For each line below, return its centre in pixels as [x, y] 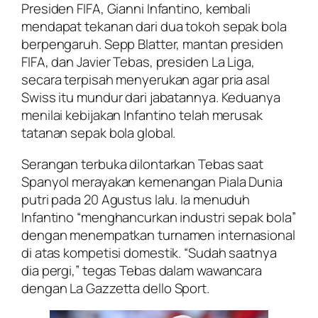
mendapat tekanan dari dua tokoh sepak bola [154, 27]
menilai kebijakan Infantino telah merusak [142, 115]
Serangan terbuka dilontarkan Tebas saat [143, 164]
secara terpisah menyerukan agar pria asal [146, 80]
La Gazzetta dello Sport [138, 288]
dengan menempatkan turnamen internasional [158, 235]
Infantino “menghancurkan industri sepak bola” [159, 217]
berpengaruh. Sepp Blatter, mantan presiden [152, 44]
